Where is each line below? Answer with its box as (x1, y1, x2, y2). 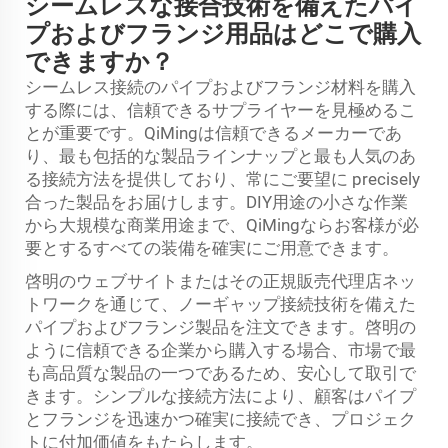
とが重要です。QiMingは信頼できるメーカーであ (25, 122, 402, 143)
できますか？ (25, 47, 174, 76)
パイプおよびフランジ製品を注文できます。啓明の (25, 316, 416, 337)
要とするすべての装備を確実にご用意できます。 (25, 237, 399, 258)
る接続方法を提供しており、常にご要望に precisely (25, 168, 420, 189)
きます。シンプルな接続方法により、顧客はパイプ (25, 385, 416, 406)
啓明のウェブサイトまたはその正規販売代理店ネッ (25, 270, 416, 291)
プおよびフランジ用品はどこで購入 (25, 19, 421, 48)
